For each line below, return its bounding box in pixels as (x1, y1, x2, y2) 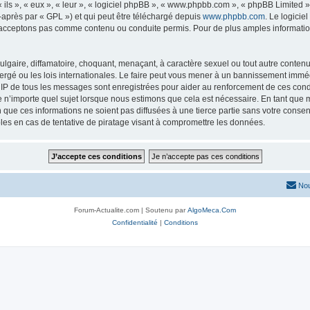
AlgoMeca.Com (188, 206, 236, 214)
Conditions (164, 218, 198, 226)
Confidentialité (112, 218, 158, 226)
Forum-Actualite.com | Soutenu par (74, 206, 188, 214)
